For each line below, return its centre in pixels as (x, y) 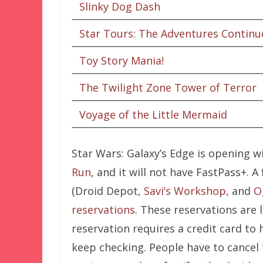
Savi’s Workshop (185, 190)
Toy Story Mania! (122, 60)
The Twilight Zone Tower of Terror (168, 87)
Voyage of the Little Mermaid (153, 114)
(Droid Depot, (108, 190)
